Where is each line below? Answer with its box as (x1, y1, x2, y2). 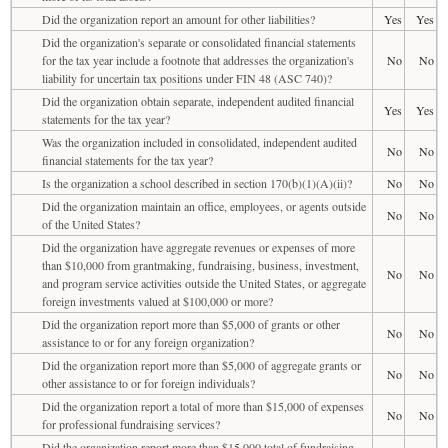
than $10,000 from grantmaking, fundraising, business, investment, (42, 256, 359, 273)
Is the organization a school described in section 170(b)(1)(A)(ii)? (42, 174, 352, 191)
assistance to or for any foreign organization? (42, 333, 254, 350)
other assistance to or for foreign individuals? (42, 374, 255, 391)
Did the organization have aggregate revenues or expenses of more (42, 238, 355, 255)
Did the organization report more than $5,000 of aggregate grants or (42, 356, 361, 373)
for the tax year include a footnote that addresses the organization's (42, 51, 354, 68)
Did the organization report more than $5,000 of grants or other (42, 315, 340, 332)
